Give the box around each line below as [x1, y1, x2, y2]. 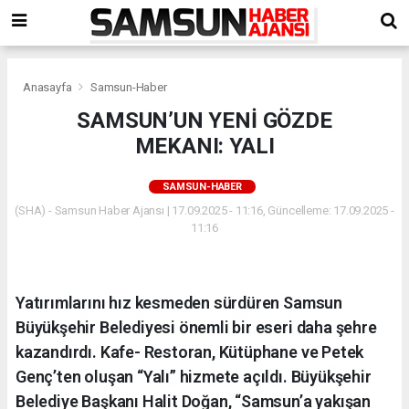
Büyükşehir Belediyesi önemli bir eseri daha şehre [16, 317, 377, 337]
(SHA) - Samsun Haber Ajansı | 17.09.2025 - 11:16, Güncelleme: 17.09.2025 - [15, 203, 394, 217]
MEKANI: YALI [134, 132, 275, 159]
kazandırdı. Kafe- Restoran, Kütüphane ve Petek [16, 341, 364, 362]
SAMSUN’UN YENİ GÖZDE [77, 107, 332, 133]
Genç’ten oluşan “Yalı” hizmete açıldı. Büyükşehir [16, 366, 372, 386]
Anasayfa [23, 79, 75, 94]
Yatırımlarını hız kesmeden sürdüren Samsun [16, 292, 342, 312]
